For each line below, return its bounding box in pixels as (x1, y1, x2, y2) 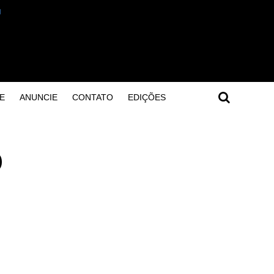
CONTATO (72, 92, 113, 102)
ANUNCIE (19, 92, 57, 102)
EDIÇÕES (127, 92, 166, 102)
